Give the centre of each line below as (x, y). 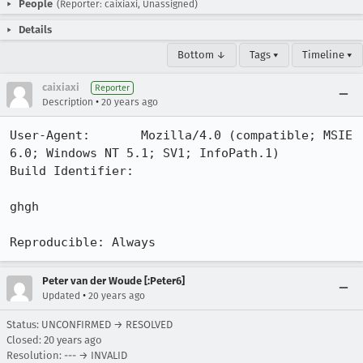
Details (35, 30)
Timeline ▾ (327, 55)
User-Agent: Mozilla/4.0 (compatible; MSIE (181, 135)
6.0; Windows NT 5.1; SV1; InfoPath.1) (145, 153)
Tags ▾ (264, 55)
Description (68, 102)
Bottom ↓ (202, 55)
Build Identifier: (75, 171)
